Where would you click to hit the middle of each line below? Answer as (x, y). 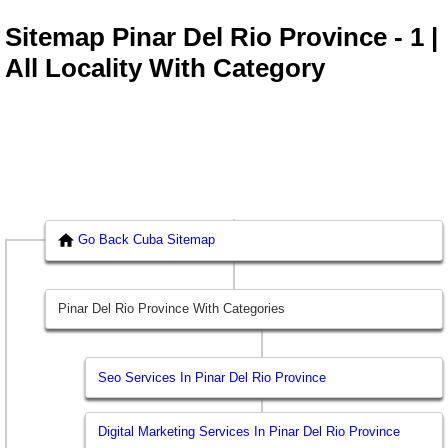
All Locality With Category (165, 68)
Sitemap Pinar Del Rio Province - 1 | (221, 37)
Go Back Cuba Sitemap (147, 240)
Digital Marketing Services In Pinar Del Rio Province (249, 432)
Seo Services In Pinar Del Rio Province (212, 377)
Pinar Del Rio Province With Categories (172, 309)
